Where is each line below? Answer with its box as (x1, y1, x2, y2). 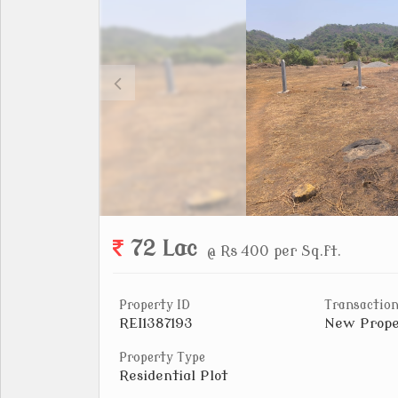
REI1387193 (119, 314, 193, 331)
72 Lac (131, 236, 197, 261)
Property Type (119, 350, 205, 364)
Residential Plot (119, 367, 227, 384)
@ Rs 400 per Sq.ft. (207, 243, 341, 259)
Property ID (119, 298, 190, 312)
